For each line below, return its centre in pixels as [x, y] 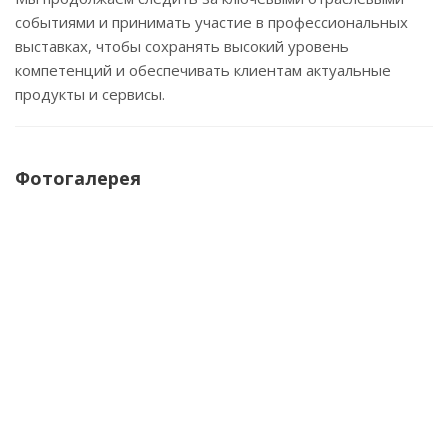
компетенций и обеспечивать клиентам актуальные [203, 70]
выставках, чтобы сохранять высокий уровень [182, 46]
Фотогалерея [78, 178]
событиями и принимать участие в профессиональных [211, 22]
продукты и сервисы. [90, 94]
